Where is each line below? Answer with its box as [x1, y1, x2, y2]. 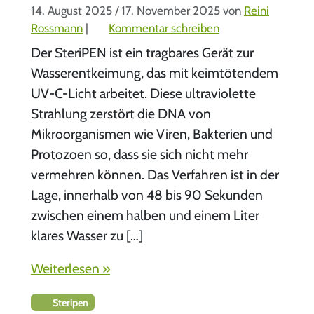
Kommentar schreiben [109, 20, 220, 35]
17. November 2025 [121, 3, 220, 18]
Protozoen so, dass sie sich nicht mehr [30, 146, 248, 163]
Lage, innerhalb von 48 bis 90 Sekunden [30, 186, 263, 204]
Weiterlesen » [30, 259, 110, 277]
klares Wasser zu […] [30, 227, 143, 245]
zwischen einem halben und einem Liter [30, 207, 259, 224]
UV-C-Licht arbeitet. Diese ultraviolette [30, 85, 256, 102]
